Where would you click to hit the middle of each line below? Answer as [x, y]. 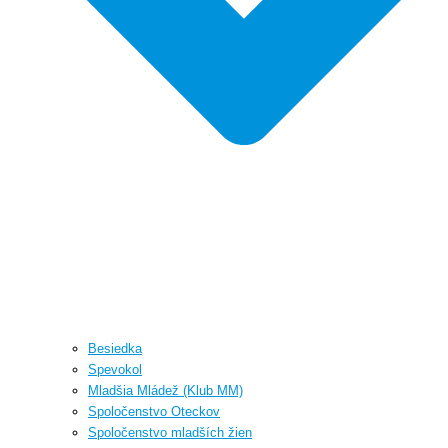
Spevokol [115, 369]
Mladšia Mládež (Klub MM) [165, 390]
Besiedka [115, 348]
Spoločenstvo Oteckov [154, 411]
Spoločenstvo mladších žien [170, 432]
